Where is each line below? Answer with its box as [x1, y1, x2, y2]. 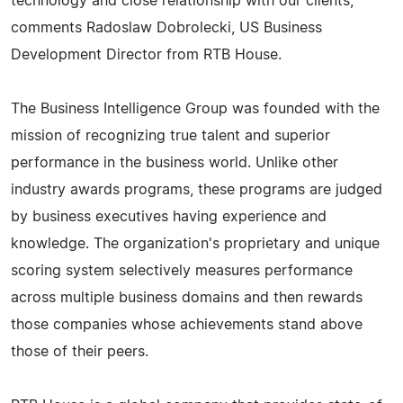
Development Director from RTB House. [11, 47, 282, 62]
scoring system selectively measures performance [11, 263, 353, 278]
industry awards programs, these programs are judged [11, 182, 382, 197]
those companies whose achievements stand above [11, 317, 363, 332]
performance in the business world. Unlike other [11, 155, 338, 170]
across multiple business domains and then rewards [11, 290, 363, 305]
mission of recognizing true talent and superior [11, 128, 330, 143]
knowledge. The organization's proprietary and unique [11, 236, 380, 251]
